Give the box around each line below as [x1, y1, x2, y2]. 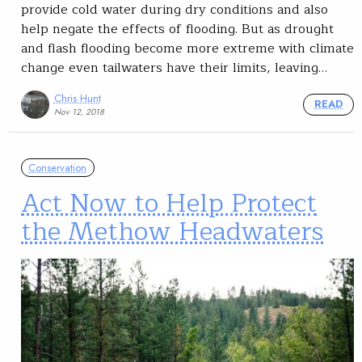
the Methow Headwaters [21, 209, 323, 253]
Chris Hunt [53, 90, 101, 106]
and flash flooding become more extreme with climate [21, 38, 354, 60]
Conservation [28, 159, 87, 175]
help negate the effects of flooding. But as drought [21, 19, 334, 40]
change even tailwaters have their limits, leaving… [21, 57, 327, 79]
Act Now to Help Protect [21, 181, 317, 225]
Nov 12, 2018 [53, 106, 104, 119]
